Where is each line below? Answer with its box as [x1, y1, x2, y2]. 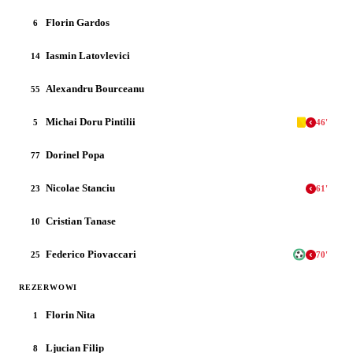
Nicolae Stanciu [46, 182, 115, 194]
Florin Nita [46, 309, 95, 321]
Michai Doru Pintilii [46, 116, 136, 128]
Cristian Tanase [46, 215, 116, 227]
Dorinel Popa [46, 149, 105, 161]
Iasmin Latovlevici [46, 50, 130, 61]
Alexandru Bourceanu [46, 83, 144, 95]
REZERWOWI [19, 283, 78, 292]
